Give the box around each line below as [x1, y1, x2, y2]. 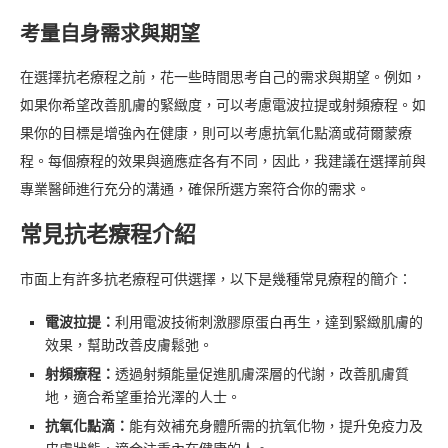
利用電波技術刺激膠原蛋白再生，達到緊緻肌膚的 [115, 315, 423, 331]
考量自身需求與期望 [20, 23, 200, 46]
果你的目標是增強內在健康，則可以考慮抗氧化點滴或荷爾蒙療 [20, 126, 412, 142]
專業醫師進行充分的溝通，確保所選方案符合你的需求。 [20, 182, 370, 198]
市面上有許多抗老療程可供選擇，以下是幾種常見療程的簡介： [20, 272, 412, 288]
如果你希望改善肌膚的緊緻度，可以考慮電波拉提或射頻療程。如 [20, 98, 426, 114]
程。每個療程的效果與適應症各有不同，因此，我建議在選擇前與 [20, 154, 426, 170]
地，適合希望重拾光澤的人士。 [45, 390, 241, 406]
